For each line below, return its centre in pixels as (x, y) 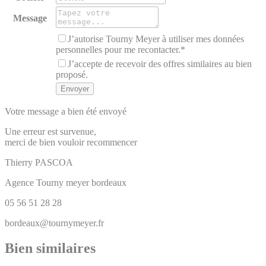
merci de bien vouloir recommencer (71, 142)
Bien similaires (50, 248)
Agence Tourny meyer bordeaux (66, 183)
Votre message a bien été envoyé (66, 112)
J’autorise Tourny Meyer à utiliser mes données (156, 39)
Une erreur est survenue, (50, 132)
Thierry (19, 163)
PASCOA (54, 163)
